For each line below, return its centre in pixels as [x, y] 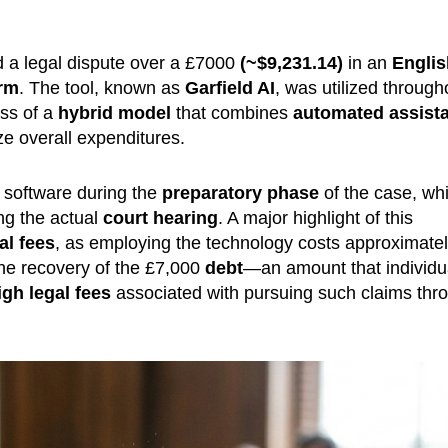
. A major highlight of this [315, 217]
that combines [231, 112]
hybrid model [114, 112]
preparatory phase [240, 192]
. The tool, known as [101, 87]
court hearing [160, 217]
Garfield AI [229, 87]
